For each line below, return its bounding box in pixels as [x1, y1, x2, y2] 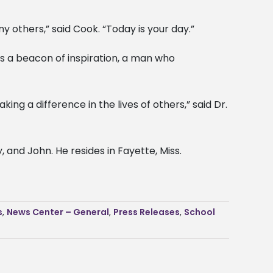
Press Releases [113, 206, 180, 219]
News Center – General [7, 206, 109, 219]
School [184, 206, 215, 219]
